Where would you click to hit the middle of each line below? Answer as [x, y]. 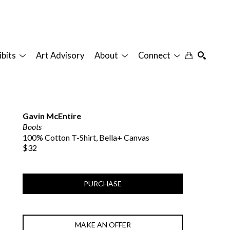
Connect [155, 55]
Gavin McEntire [52, 116]
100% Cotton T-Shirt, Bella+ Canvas [86, 137]
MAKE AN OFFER [103, 224]
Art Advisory [60, 55]
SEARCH [209, 108]
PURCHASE [103, 183]
